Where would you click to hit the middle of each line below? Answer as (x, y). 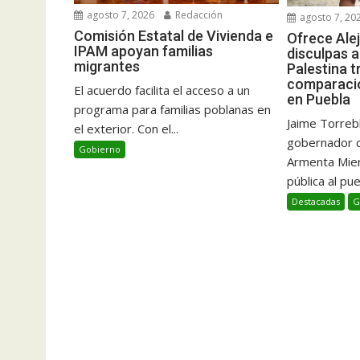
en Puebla (319, 100)
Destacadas (316, 202)
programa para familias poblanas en (172, 109)
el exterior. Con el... (126, 128)
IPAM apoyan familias (143, 51)
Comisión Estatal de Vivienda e (174, 35)
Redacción (198, 14)
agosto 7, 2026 (119, 14)
